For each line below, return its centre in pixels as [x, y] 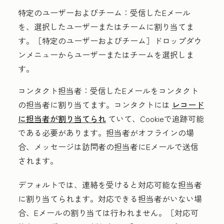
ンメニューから [46, 54]
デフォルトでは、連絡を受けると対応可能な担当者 [110, 184]
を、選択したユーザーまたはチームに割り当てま [106, 26]
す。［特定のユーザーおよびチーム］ [86, 40]
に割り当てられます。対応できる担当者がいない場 [110, 198]
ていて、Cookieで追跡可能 [155, 118]
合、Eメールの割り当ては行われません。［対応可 [108, 212]
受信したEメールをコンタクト [144, 90]
